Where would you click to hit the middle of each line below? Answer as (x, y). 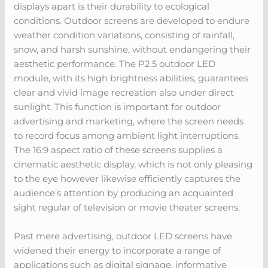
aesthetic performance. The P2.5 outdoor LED (115, 63)
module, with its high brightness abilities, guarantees (131, 78)
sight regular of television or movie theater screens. (127, 207)
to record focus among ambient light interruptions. (127, 135)
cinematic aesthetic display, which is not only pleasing (133, 164)
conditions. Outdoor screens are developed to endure (132, 20)
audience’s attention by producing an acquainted (124, 193)
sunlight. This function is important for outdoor (118, 106)
